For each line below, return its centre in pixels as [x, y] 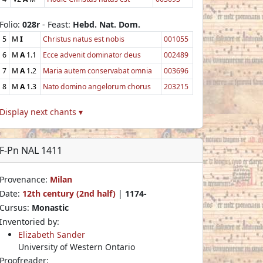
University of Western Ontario [77, 247]
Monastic [50, 207]
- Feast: [56, 24]
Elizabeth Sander [52, 234]
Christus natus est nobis [84, 39]
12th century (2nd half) [69, 193]
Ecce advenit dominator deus [92, 55]
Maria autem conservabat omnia [97, 70]
